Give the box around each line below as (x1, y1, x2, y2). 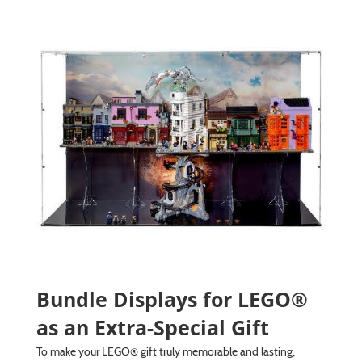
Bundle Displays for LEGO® (36, 284, 308, 313)
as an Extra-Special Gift (36, 313, 269, 341)
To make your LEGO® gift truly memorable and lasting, (36, 343, 295, 359)
